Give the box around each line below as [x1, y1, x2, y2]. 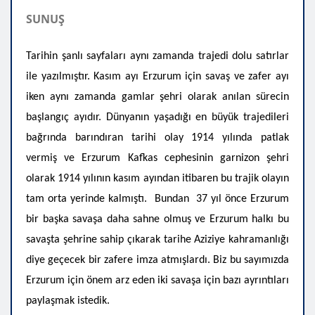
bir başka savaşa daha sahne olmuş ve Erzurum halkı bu [26, 213, 289, 225]
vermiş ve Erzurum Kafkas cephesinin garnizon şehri [26, 152, 289, 164]
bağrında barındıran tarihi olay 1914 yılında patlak [26, 131, 289, 143]
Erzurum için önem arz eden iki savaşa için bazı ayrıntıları [26, 274, 289, 286]
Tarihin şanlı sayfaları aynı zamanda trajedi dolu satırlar [26, 50, 289, 62]
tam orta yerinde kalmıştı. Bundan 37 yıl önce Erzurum [26, 193, 289, 205]
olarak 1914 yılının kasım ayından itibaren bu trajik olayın [26, 172, 289, 184]
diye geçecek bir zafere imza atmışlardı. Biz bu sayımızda [26, 254, 289, 266]
